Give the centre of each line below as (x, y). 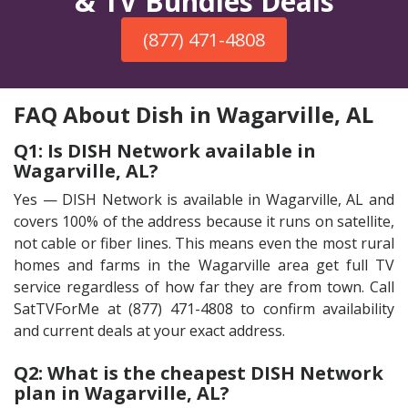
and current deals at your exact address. (149, 331)
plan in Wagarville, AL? (122, 393)
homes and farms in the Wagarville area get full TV (204, 265)
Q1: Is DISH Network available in (165, 151)
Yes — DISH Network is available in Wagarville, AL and (204, 199)
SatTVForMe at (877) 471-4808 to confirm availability (204, 309)
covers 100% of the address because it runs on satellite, (204, 221)
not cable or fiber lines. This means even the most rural (204, 243)
